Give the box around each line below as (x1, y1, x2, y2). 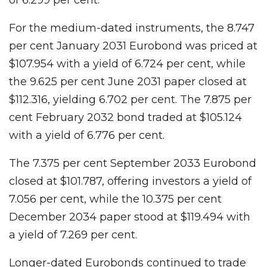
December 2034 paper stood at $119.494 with (9, 210, 250, 223)
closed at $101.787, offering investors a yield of (9, 174, 252, 188)
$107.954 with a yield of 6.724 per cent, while (9, 57, 246, 70)
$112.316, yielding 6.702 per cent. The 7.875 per (9, 92, 252, 106)
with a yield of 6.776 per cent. (9, 128, 164, 142)
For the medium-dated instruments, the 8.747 (9, 21, 254, 35)
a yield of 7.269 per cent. (9, 228, 137, 241)
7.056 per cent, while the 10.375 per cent (9, 192, 222, 206)
